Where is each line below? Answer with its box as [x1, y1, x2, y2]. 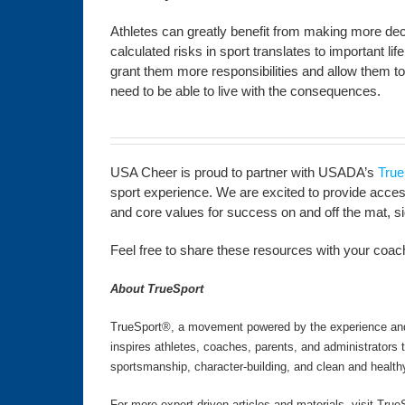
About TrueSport [109, 282, 203, 296]
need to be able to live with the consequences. [109, 83, 381, 99]
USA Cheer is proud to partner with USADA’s [109, 165, 378, 180]
